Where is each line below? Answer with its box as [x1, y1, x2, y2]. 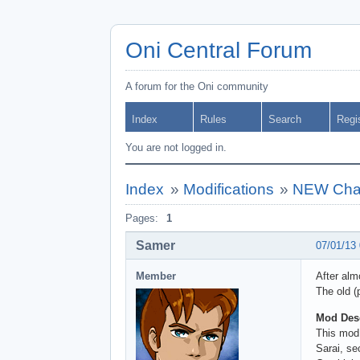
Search [268, 113, 301, 125]
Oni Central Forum [125, 38, 312, 63]
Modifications [182, 181, 274, 198]
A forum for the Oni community [125, 80, 268, 92]
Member [136, 269, 176, 282]
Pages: [125, 212, 158, 224]
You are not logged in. [125, 141, 227, 153]
